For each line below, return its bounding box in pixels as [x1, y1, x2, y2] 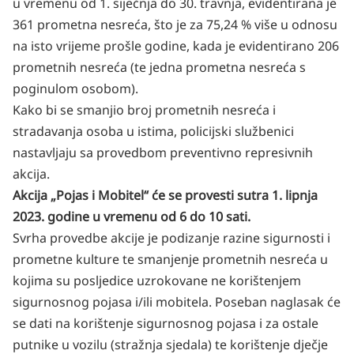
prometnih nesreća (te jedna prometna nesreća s [13, 58, 306, 76]
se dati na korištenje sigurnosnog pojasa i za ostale [13, 314, 318, 332]
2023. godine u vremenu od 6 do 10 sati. [13, 208, 250, 225]
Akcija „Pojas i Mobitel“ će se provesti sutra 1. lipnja [13, 186, 318, 204]
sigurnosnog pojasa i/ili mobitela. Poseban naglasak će [13, 293, 341, 311]
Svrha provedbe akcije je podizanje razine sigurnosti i [13, 229, 330, 247]
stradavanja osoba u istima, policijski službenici [13, 122, 294, 140]
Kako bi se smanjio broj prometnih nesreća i [13, 101, 276, 119]
